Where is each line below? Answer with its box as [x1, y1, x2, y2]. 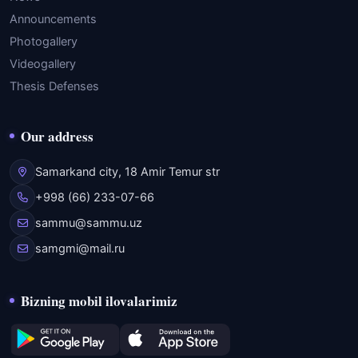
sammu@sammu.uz [35, 216, 142, 230]
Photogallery [10, 34, 78, 49]
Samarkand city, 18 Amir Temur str [35, 165, 220, 179]
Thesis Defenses [10, 79, 99, 93]
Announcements [10, 12, 97, 26]
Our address [21, 126, 93, 146]
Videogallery [10, 57, 76, 71]
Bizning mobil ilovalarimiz [21, 291, 177, 311]
